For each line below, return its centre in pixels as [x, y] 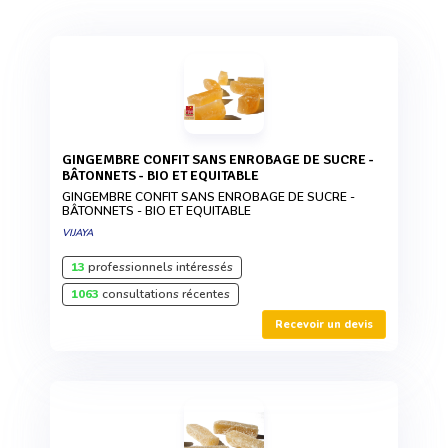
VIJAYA [77, 232]
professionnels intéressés [159, 266]
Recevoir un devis [324, 324]
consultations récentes [164, 293]
